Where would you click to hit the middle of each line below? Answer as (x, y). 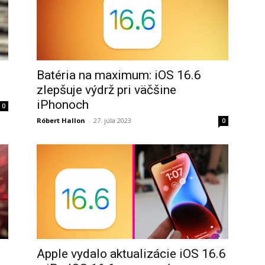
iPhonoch (63, 105)
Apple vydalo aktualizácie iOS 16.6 (131, 254)
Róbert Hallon (61, 120)
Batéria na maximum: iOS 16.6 (119, 75)
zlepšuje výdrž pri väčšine (106, 90)
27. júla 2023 (112, 120)
